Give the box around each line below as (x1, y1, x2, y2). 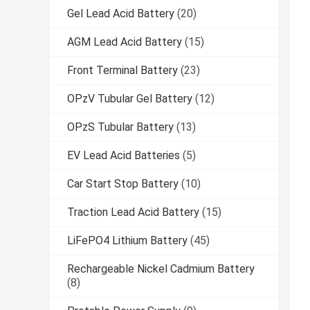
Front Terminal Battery (67, 64, 178, 77)
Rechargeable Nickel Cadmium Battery (67, 262, 255, 276)
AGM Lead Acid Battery (67, 35, 182, 49)
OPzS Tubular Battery (67, 120, 174, 134)
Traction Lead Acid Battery (67, 206, 199, 219)
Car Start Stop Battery (67, 177, 179, 191)
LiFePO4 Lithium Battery (67, 234, 188, 248)
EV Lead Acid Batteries (67, 149, 180, 163)
